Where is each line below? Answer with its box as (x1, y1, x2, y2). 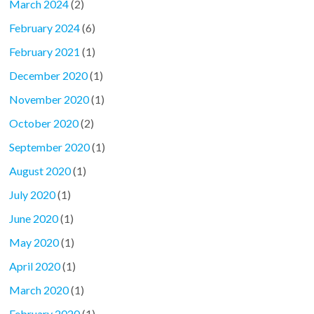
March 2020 (9, 283, 69, 297)
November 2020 (9, 93, 90, 107)
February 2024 (9, 21, 81, 35)
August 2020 (9, 164, 71, 178)
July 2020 (9, 188, 56, 202)
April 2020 (9, 259, 61, 273)
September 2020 (9, 140, 90, 154)
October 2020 (9, 116, 79, 130)
